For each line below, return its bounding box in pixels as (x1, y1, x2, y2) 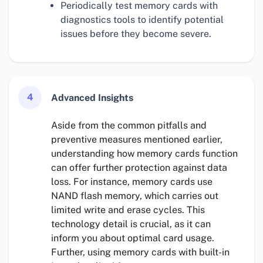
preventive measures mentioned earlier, (51, 134, 222, 146)
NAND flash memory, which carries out (51, 190, 218, 202)
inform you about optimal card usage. (51, 232, 214, 244)
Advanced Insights (51, 92, 133, 103)
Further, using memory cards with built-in (51, 247, 230, 258)
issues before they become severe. (60, 28, 211, 40)
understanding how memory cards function (51, 148, 238, 160)
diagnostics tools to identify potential (60, 14, 224, 26)
